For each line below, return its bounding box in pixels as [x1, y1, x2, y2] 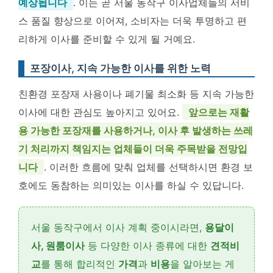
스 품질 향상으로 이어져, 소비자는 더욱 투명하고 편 [18, 15, 247, 27]
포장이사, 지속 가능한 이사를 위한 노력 [30, 62, 211, 74]
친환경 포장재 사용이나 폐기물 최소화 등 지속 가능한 [18, 88, 254, 100]
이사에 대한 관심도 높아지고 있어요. [18, 106, 182, 118]
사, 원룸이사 [31, 239, 85, 252]
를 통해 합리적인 [41, 258, 118, 270]
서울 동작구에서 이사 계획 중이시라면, [31, 221, 205, 233]
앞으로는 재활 [188, 106, 249, 118]
